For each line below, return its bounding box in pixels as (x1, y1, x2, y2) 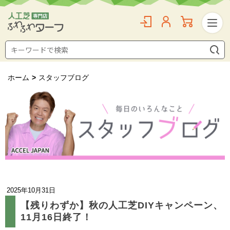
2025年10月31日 (7, 186, 55, 194)
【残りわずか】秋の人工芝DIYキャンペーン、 (21, 200, 223, 210)
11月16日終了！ (21, 212, 92, 222)
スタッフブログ (39, 73, 89, 82)
